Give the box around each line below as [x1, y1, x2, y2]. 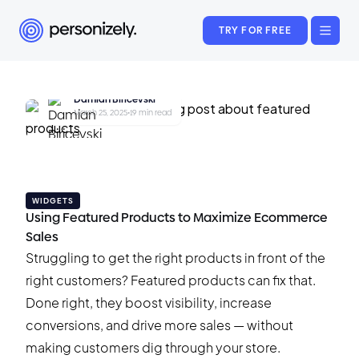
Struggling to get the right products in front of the [26, 249, 325, 266]
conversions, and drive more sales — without [26, 317, 293, 333]
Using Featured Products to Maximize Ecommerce [26, 210, 328, 225]
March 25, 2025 [74, 108, 127, 117]
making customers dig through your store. [26, 339, 280, 356]
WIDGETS [32, 196, 74, 206]
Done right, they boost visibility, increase [26, 294, 272, 311]
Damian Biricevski [74, 93, 155, 105]
